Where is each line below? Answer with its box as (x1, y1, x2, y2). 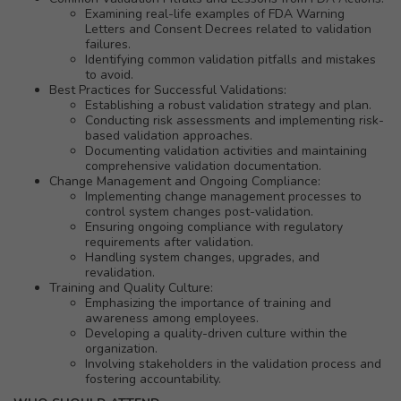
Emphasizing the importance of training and (85, 294, 331, 311)
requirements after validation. (85, 234, 253, 251)
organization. (85, 340, 158, 357)
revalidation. (85, 264, 155, 281)
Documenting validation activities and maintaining (85, 142, 367, 159)
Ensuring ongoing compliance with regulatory (85, 218, 343, 235)
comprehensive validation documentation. (85, 158, 321, 175)
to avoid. (85, 66, 133, 83)
